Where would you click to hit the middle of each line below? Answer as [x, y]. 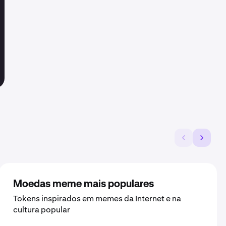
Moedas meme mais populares [83, 184]
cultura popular [42, 210]
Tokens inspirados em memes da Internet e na [97, 199]
